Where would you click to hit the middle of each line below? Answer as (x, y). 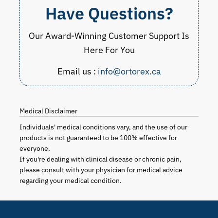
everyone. (35, 149)
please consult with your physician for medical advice (101, 170)
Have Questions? (109, 13)
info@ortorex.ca (129, 72)
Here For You (109, 50)
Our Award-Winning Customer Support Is (109, 36)
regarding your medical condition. (71, 181)
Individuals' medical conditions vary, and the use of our (103, 127)
